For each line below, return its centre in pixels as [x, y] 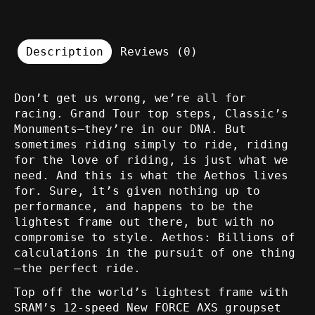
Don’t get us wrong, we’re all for [130, 98]
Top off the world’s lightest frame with [151, 292]
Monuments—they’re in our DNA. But [130, 129]
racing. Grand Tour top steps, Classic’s [151, 114]
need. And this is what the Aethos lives [151, 176]
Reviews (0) [159, 52]
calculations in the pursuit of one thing [155, 253]
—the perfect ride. [77, 269]
